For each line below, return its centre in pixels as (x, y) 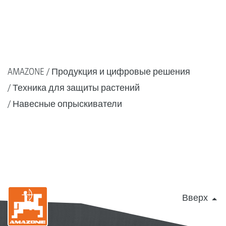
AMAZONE (26, 71)
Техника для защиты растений (76, 88)
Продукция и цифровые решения (121, 71)
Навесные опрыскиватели (67, 104)
